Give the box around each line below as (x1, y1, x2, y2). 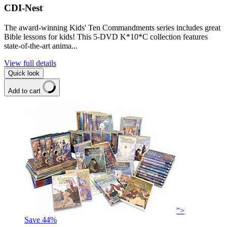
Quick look (8, 69, 40, 77)
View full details (4, 58, 56, 67)
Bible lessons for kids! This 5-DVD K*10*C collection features (4, 32, 208, 41)
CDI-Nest (4, 3, 43, 14)
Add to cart (8, 87, 43, 95)
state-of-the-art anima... (4, 41, 78, 50)
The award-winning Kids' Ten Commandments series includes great (4, 23, 220, 32)
